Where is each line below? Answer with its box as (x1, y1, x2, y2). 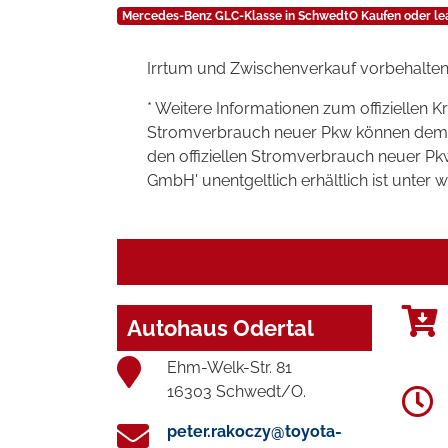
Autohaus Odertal (127, 315, 314, 342)
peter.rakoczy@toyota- (167, 422, 342, 442)
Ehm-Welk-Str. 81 (167, 358, 292, 378)
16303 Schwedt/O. (167, 382, 306, 402)
